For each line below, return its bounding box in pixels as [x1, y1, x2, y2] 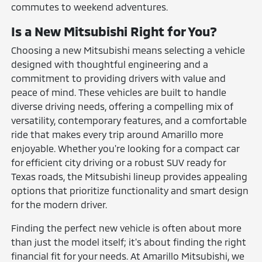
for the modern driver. [11, 198, 108, 210]
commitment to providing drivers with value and [11, 72, 226, 84]
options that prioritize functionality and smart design [11, 184, 249, 196]
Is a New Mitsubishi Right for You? [11, 23, 218, 39]
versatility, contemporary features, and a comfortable [11, 114, 247, 126]
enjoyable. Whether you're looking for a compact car [11, 142, 240, 154]
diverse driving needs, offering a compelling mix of [11, 100, 234, 112]
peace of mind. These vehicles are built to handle [11, 86, 227, 98]
